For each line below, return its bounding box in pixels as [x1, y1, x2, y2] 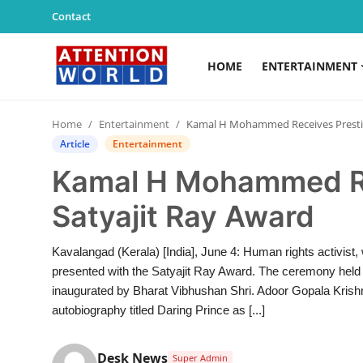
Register [169, 81, 220, 97]
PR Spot [12, 327, 62, 344]
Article [60, 137, 90, 151]
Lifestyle [12, 248, 64, 265]
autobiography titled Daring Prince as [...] [52, 303, 265, 317]
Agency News [12, 288, 96, 305]
